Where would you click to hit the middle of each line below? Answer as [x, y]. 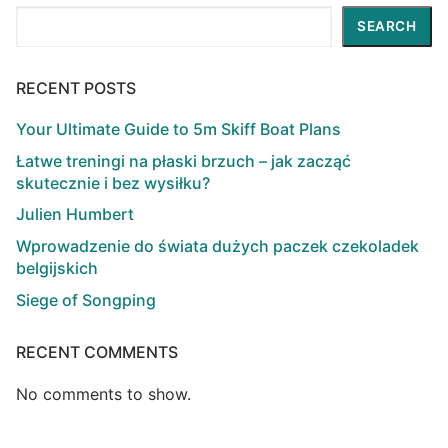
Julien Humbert [75, 214]
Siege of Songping [86, 299]
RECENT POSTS [76, 88]
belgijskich [57, 268]
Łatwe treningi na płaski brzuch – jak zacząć [183, 160]
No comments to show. [103, 393]
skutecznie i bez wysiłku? [113, 182]
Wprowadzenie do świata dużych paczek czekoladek [217, 246]
